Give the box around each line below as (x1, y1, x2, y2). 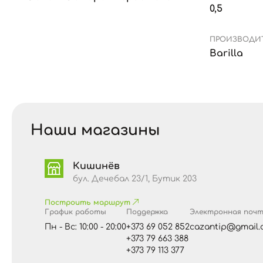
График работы (45, 208, 106, 216)
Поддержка (126, 208, 168, 216)
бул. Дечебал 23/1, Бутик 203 (73, 174, 197, 183)
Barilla (210, 48, 243, 59)
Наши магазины (31, 122, 160, 139)
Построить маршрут (45, 198, 133, 207)
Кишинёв (73, 161, 120, 171)
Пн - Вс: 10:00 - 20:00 (45, 222, 126, 231)
